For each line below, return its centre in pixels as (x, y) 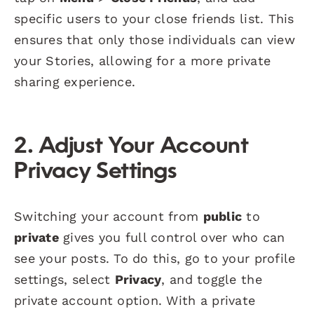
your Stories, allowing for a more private (143, 60)
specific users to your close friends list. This (154, 18)
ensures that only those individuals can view (155, 39)
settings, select (64, 279)
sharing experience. (75, 81)
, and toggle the (212, 279)
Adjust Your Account (143, 147)
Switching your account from (109, 216)
